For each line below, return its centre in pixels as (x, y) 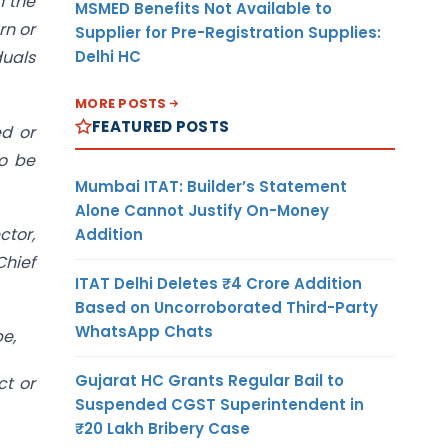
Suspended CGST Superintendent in (219, 404)
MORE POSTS (121, 103)
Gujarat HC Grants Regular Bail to (209, 380)
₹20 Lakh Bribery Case (162, 428)
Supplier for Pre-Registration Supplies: (228, 32)
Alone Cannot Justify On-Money (202, 210)
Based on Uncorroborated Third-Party (226, 307)
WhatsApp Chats (144, 331)
